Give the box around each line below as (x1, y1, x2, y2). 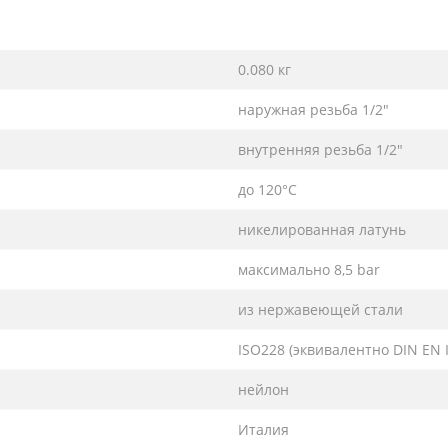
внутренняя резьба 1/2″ (238, 139, 403, 159)
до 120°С (238, 179, 297, 199)
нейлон (238, 379, 289, 399)
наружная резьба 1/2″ (238, 99, 389, 119)
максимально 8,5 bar (238, 259, 380, 279)
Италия (238, 419, 289, 439)
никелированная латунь (238, 219, 406, 239)
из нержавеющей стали (238, 299, 403, 319)
